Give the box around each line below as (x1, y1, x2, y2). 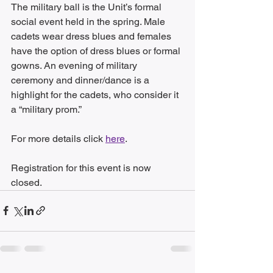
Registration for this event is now (11, 161, 154, 174)
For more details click (11, 132, 105, 144)
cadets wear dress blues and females (11, 30, 174, 42)
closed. (11, 176, 42, 188)
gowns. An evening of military (11, 59, 140, 71)
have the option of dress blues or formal (11, 44, 183, 57)
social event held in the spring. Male (11, 15, 168, 27)
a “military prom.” (11, 103, 83, 115)
